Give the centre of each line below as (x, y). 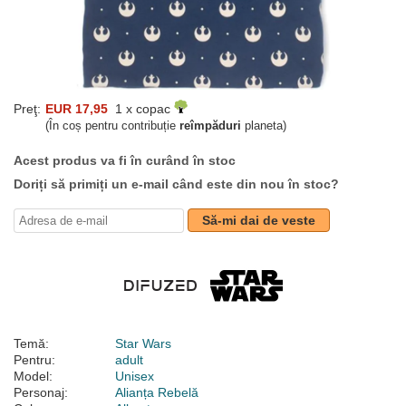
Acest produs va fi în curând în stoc (125, 161)
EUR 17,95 (77, 109)
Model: (33, 377)
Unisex (135, 377)
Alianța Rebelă (157, 393)
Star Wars (143, 344)
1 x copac (141, 109)
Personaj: (41, 393)
